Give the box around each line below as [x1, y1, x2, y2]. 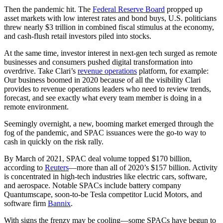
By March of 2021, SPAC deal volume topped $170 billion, [4, 154, 192, 163]
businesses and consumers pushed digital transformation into [4, 57, 193, 66]
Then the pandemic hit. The [4, 4, 93, 13]
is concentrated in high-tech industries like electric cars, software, [4, 172, 207, 181]
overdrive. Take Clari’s [4, 66, 78, 75]
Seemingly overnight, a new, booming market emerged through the [4, 119, 214, 128]
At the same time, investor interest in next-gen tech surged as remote [4, 48, 217, 57]
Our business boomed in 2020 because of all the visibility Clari [4, 75, 201, 84]
